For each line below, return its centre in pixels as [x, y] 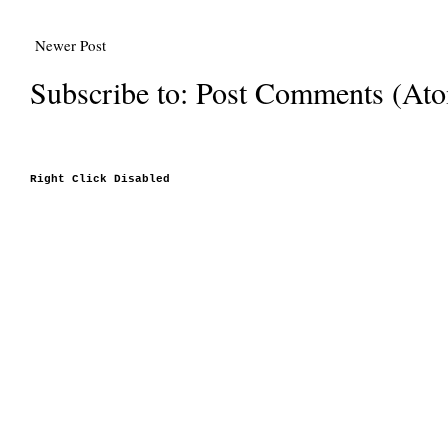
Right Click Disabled [100, 178]
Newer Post [70, 44]
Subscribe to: [113, 91]
